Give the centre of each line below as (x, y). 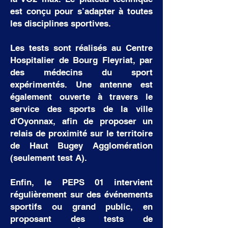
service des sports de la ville (81, 109)
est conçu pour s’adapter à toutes (81, 11)
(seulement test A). (49, 158)
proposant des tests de (81, 219)
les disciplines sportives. (61, 23)
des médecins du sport (81, 72)
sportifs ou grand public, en (81, 207)
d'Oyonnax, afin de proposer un (81, 121)
